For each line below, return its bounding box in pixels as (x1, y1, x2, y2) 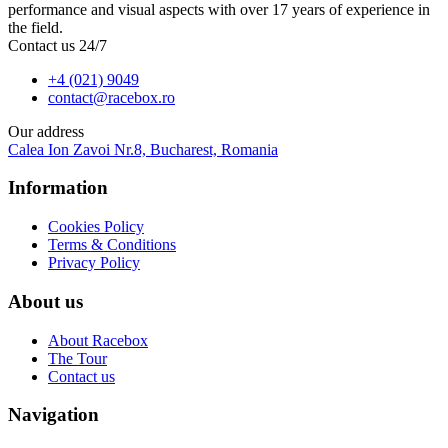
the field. (8, 18, 63, 36)
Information (8, 177, 108, 199)
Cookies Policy (48, 218, 144, 236)
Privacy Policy (48, 254, 140, 272)
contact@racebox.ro (48, 88, 175, 106)
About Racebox (48, 331, 148, 349)
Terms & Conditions (48, 236, 176, 254)
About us (8, 290, 83, 312)
